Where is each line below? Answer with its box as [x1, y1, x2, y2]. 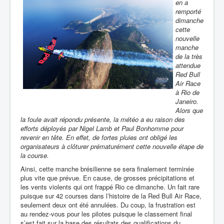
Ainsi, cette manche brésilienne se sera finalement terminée [20, 164, 194, 173]
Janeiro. [175, 96, 198, 106]
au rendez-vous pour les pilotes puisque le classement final [20, 209, 192, 218]
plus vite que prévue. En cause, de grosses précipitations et [20, 173, 194, 182]
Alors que [175, 105, 203, 115]
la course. [20, 150, 49, 160]
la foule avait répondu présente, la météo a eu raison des [20, 114, 185, 124]
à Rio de [175, 87, 199, 97]
